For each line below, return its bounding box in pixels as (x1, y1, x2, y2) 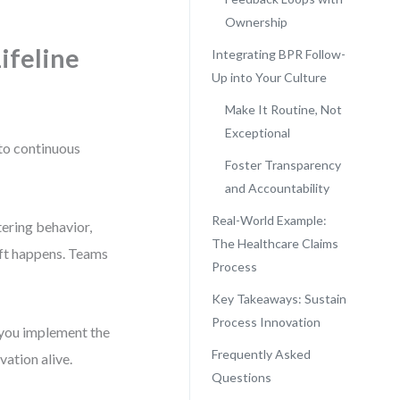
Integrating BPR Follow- (211, 46, 346, 62)
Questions (211, 370, 271, 385)
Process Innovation (211, 314, 321, 329)
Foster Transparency (224, 157, 341, 172)
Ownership (224, 14, 287, 29)
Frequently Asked (211, 346, 311, 362)
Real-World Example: (211, 212, 327, 228)
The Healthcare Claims (211, 236, 338, 251)
